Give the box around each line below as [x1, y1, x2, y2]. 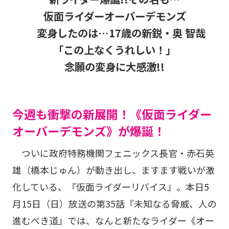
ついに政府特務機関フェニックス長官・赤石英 [12, 146, 214, 160]
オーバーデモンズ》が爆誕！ [12, 122, 165, 140]
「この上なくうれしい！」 [53, 42, 176, 58]
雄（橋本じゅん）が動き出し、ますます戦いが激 [12, 163, 215, 177]
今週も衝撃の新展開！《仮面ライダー [12, 105, 212, 123]
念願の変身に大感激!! [64, 59, 165, 75]
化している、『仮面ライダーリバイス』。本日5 [12, 180, 209, 194]
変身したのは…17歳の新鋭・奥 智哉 [24, 25, 205, 41]
